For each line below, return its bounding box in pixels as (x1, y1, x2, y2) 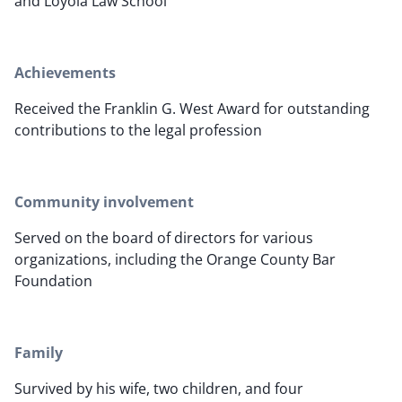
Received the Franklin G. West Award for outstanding (14, 99, 370, 119)
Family (14, 343, 63, 363)
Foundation (14, 271, 92, 292)
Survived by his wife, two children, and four (14, 379, 303, 399)
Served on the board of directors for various (14, 228, 313, 249)
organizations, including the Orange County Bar (14, 249, 336, 270)
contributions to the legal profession (14, 120, 262, 141)
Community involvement (14, 192, 194, 213)
